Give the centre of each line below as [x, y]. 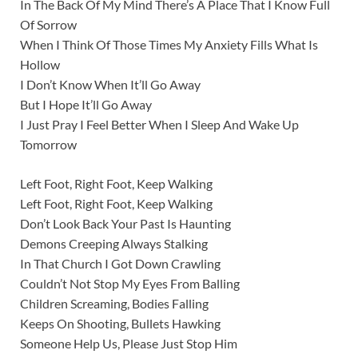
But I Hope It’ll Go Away [86, 105]
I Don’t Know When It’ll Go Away [110, 85]
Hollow [40, 65]
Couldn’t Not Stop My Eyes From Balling [130, 284]
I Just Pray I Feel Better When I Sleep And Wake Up [159, 125]
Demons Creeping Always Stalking [114, 244]
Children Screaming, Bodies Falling [114, 304]
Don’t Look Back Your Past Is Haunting [125, 224]
